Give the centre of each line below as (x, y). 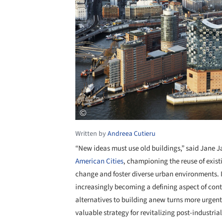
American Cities (99, 161)
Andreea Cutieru (132, 134)
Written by (91, 134)
